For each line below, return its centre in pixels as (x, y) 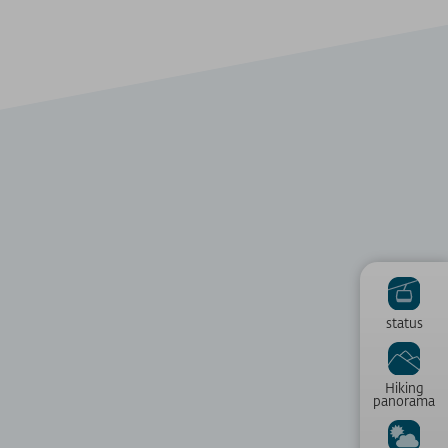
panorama (404, 400)
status (404, 323)
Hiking (404, 387)
